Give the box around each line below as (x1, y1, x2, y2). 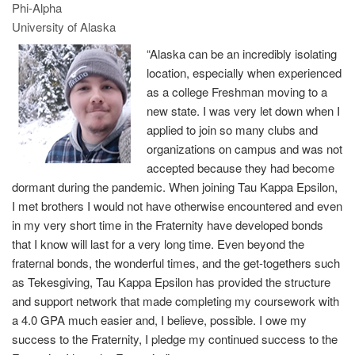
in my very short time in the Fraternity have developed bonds (12, 216, 323, 233)
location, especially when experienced (147, 63, 342, 81)
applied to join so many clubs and (147, 120, 318, 138)
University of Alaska (12, 17, 116, 35)
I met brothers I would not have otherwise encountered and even (12, 197, 342, 214)
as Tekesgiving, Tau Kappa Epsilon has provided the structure (12, 273, 330, 290)
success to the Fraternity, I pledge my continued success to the (12, 330, 338, 347)
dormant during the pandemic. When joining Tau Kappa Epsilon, (12, 177, 338, 195)
